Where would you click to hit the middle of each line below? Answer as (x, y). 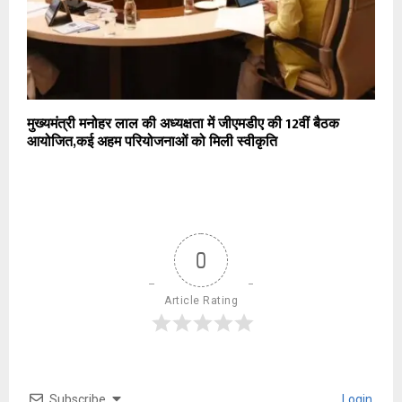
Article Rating (201, 301)
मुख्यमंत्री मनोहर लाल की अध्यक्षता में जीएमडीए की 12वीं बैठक (183, 125)
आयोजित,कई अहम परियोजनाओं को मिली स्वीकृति (152, 143)
